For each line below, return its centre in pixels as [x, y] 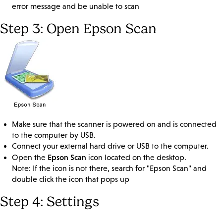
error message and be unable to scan [76, 6]
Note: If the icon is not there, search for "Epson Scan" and [109, 168]
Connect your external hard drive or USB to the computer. [110, 146]
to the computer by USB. [54, 135]
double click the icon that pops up [71, 179]
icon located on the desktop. [136, 158]
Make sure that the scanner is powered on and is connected [114, 124]
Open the [30, 158]
